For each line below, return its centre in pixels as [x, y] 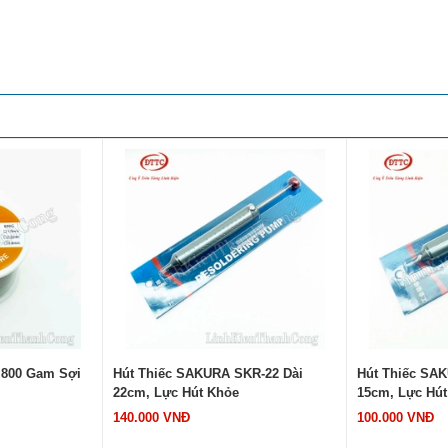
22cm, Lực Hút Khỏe [176, 392]
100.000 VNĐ [395, 417]
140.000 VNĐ [151, 417]
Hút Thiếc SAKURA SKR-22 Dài [208, 373]
